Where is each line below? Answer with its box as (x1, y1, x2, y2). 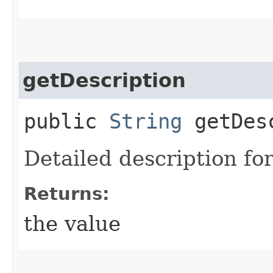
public (24, 108, 109, 133)
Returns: (24, 183, 110, 204)
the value (24, 211, 121, 236)
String (109, 108, 182, 133)
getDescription (23, 69, 186, 91)
